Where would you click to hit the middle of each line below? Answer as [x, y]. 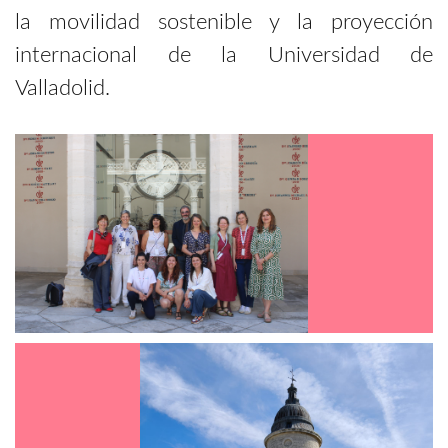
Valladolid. [62, 87]
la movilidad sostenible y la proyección [224, 21]
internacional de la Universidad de [224, 54]
